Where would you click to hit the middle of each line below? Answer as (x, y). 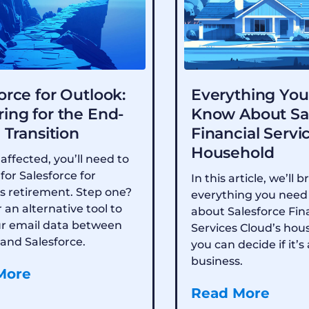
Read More (230, 293)
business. (217, 261)
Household (233, 152)
